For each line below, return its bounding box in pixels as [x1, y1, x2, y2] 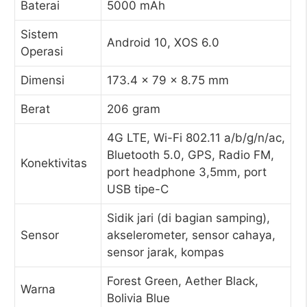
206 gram [107, 102, 160, 116]
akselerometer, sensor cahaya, [107, 228, 275, 242]
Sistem [21, 27, 58, 41]
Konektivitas [21, 156, 87, 170]
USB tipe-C [107, 182, 169, 196]
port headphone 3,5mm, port [107, 165, 267, 179]
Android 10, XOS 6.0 [107, 36, 219, 49]
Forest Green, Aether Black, [107, 274, 258, 288]
